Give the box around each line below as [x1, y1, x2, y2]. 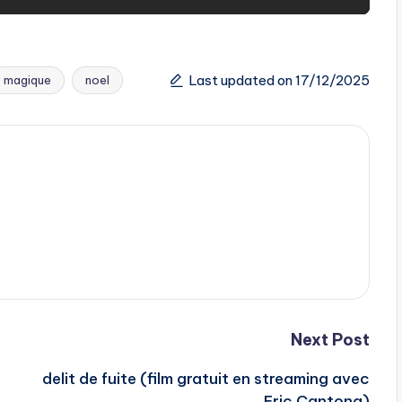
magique [4, 73, 51, 88]
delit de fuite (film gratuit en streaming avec [41, 369, 370, 389]
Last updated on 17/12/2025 [188, 71, 370, 89]
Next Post [290, 329, 370, 351]
